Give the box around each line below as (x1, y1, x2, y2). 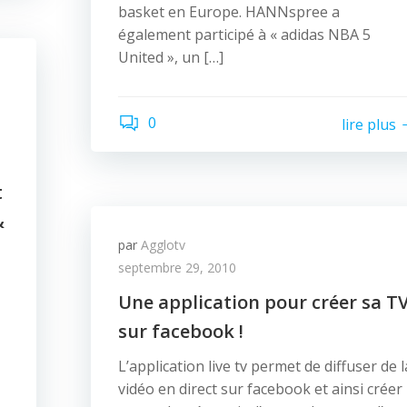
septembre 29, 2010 (118, 259, 236, 276)
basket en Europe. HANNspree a (118, 2, 340, 22)
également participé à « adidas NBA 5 (118, 25, 371, 45)
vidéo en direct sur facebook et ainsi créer (118, 379, 402, 399)
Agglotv (141, 236, 185, 253)
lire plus (342, 114, 396, 134)
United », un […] (118, 47, 223, 67)
